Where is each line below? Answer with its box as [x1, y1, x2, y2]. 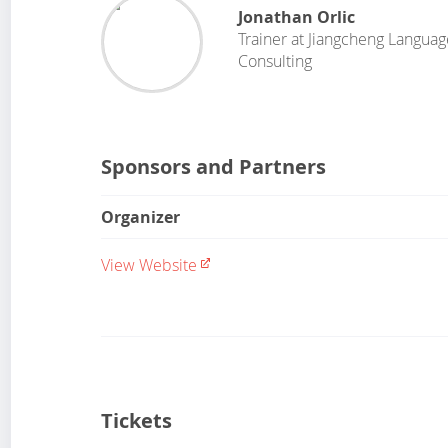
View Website [101, 253, 198, 276]
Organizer [101, 205, 181, 228]
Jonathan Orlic [238, 6, 356, 28]
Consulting [238, 50, 313, 72]
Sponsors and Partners [101, 152, 327, 180]
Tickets [101, 406, 173, 434]
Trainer [238, 28, 288, 50]
